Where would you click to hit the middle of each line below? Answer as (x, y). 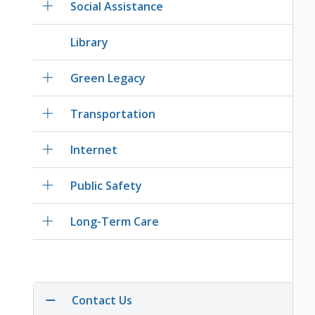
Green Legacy (108, 78)
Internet (94, 150)
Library (90, 43)
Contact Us (102, 301)
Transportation (113, 114)
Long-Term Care (115, 222)
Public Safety (107, 186)
